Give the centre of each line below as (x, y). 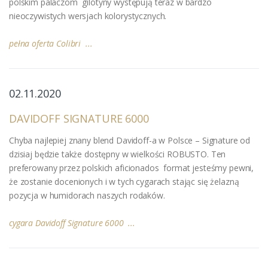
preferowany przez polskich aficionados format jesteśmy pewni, (132, 167)
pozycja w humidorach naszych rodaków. (87, 195)
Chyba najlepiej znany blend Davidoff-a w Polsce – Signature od (130, 140)
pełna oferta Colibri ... (51, 43)
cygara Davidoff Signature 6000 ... (72, 223)
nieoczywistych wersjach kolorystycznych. (88, 16)
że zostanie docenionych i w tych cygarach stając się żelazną (124, 181)
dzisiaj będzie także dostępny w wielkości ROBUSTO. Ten (118, 154)
